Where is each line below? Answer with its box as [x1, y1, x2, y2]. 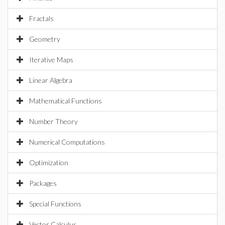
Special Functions [29, 199, 81, 208]
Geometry [29, 35, 60, 43]
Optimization [29, 158, 68, 167]
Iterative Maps [29, 55, 73, 64]
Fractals [29, 14, 54, 23]
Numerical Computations [29, 138, 105, 146]
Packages [29, 179, 57, 187]
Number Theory [29, 117, 78, 126]
